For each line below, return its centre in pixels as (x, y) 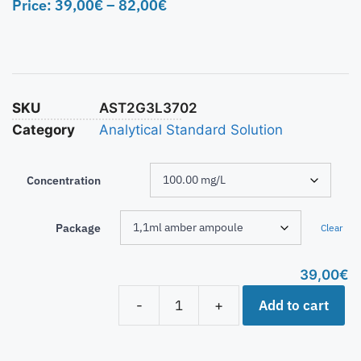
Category (44, 130)
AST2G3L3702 (148, 108)
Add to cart (294, 305)
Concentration (64, 181)
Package (78, 228)
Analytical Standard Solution (191, 130)
